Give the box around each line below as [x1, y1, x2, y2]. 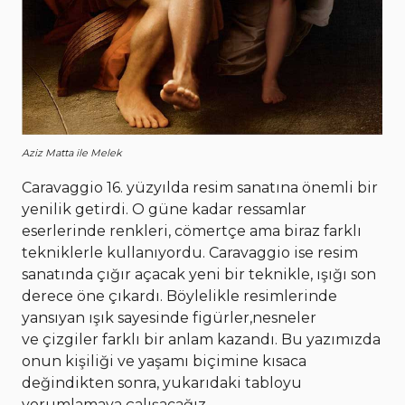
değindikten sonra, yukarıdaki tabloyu [22, 373, 302, 391]
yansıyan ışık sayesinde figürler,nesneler [22, 308, 316, 326]
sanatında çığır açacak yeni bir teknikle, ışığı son [22, 265, 376, 283]
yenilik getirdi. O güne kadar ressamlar [22, 200, 306, 218]
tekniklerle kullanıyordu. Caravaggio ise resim [22, 243, 358, 261]
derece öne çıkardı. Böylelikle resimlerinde [22, 287, 337, 305]
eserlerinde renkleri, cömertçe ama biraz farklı [22, 221, 362, 240]
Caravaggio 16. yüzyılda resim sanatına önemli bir [22, 178, 378, 196]
